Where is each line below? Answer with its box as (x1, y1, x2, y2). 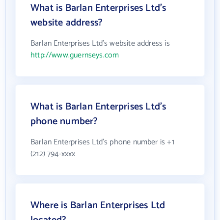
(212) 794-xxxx (30, 147, 76, 161)
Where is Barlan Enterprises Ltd (30, 197, 165, 214)
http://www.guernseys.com (30, 49, 119, 62)
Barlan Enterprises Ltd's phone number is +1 (30, 136, 174, 149)
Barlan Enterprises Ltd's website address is (30, 37, 170, 50)
